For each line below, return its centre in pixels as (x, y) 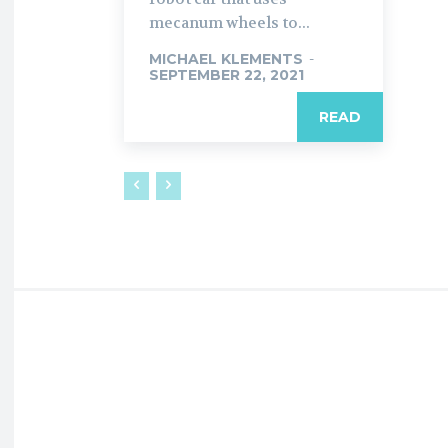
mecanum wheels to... (229, 22)
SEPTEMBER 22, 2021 (226, 74)
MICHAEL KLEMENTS (226, 58)
